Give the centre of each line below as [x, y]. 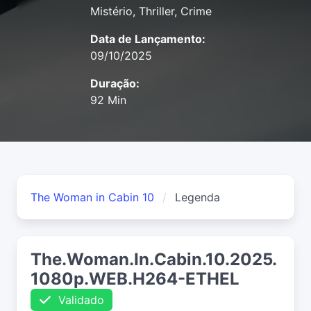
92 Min [108, 100]
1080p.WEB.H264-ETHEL [135, 279]
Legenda [197, 197]
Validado [78, 300]
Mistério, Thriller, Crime [151, 11]
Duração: [115, 84]
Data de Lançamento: [148, 39]
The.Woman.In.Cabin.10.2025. [154, 260]
